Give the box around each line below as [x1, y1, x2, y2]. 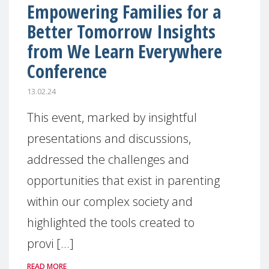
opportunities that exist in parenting [27, 172, 220, 189]
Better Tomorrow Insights [27, 19, 216, 44]
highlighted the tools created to [27, 214, 195, 231]
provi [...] [27, 235, 74, 252]
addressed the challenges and [27, 151, 189, 168]
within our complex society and [27, 193, 193, 210]
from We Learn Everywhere [27, 39, 222, 64]
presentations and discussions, [27, 130, 191, 147]
